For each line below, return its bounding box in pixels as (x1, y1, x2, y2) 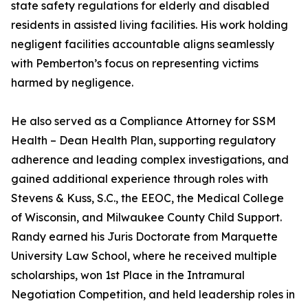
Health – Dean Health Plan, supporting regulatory (11, 133, 276, 148)
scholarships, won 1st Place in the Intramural (11, 268, 245, 283)
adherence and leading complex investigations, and (11, 153, 289, 167)
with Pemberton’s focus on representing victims (11, 56, 258, 71)
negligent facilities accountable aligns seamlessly (11, 37, 274, 52)
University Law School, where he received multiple (11, 249, 277, 263)
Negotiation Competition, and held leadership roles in (11, 287, 295, 302)
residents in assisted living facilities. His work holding (11, 18, 288, 32)
